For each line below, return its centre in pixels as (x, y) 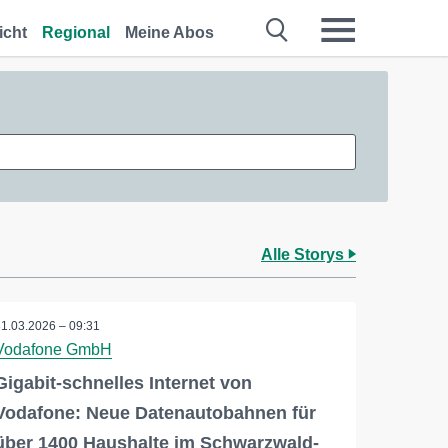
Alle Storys (304, 254)
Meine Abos (169, 32)
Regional (76, 32)
